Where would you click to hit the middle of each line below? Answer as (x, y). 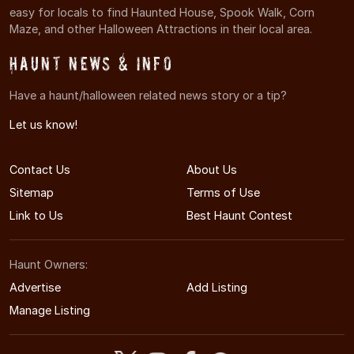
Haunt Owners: (49, 264)
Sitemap (32, 192)
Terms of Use (223, 192)
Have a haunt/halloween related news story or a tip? (148, 95)
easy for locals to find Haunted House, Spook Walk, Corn (162, 12)
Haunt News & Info (92, 63)
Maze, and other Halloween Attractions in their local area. (161, 28)
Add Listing (217, 287)
